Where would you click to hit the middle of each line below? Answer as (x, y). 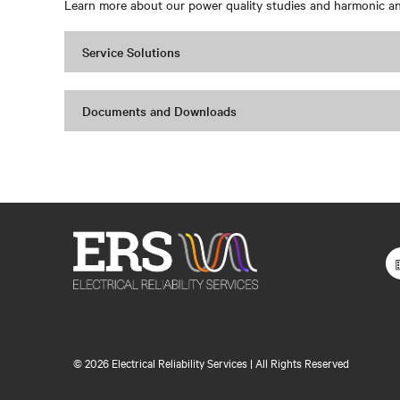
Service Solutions (131, 52)
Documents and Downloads (159, 111)
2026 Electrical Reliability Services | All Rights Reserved (216, 362)
